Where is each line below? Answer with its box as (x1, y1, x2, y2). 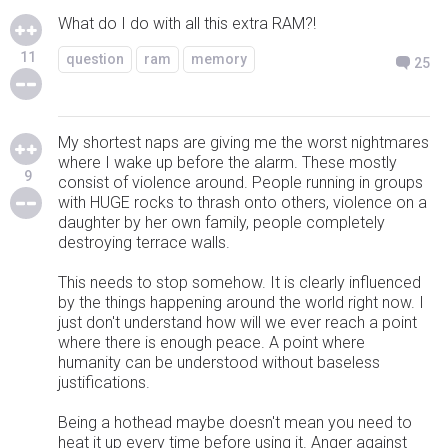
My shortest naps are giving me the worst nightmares (58, 133, 429, 152)
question (66, 51, 124, 67)
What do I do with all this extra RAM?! (58, 14, 316, 33)
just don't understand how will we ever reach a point (58, 313, 417, 332)
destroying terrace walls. (58, 233, 230, 252)
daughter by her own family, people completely (58, 213, 385, 232)
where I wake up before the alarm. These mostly (58, 153, 397, 172)
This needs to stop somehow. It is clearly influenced (58, 273, 421, 292)
